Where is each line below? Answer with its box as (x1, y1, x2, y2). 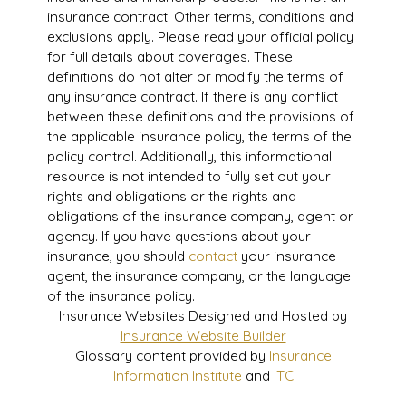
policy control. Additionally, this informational (46, 148, 332, 165)
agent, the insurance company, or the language (46, 267, 351, 285)
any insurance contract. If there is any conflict (46, 88, 338, 105)
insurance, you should (46, 247, 188, 265)
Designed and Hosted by (185, 307, 347, 324)
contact (188, 247, 237, 265)
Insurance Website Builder (120, 327, 286, 344)
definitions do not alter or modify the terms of (46, 68, 343, 85)
